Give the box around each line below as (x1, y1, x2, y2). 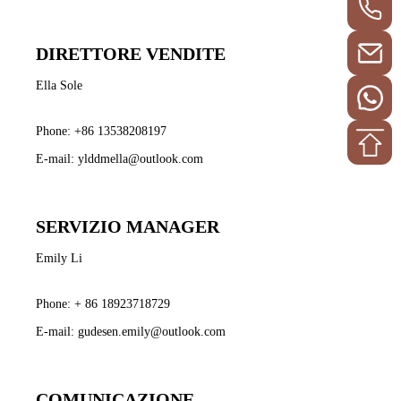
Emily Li (36, 251, 82, 265)
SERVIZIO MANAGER (36, 216, 219, 236)
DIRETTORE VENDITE (36, 43, 226, 64)
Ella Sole (36, 78, 82, 92)
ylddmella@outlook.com (78, 151, 203, 166)
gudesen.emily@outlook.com (78, 324, 226, 338)
